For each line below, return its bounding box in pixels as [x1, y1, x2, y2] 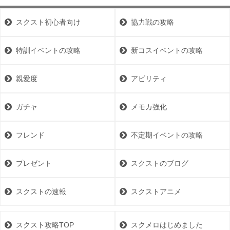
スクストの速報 [16, 187, 66, 196]
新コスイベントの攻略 [131, 46, 203, 55]
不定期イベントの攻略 [131, 131, 203, 140]
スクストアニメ [131, 187, 181, 196]
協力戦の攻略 [131, 18, 174, 27]
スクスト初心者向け [16, 18, 81, 27]
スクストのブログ [131, 159, 188, 168]
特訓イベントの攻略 [16, 46, 81, 55]
